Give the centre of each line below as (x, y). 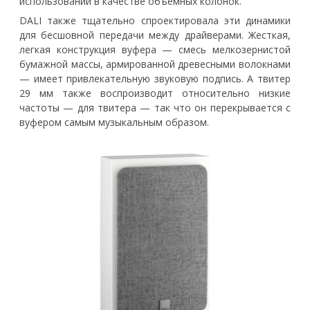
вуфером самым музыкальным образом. (115, 122)
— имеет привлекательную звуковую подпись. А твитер (155, 78)
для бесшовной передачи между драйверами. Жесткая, (155, 35)
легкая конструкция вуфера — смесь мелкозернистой (155, 49)
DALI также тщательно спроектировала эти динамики (155, 20)
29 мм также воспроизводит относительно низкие (155, 93)
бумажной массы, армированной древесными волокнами (155, 64)
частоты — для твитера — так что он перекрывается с (155, 107)
